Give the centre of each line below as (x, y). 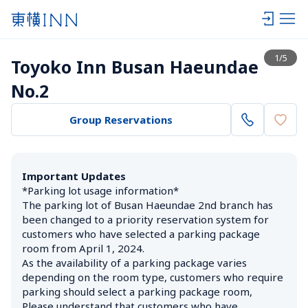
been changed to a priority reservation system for (147, 219)
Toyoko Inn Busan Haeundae (137, 67)
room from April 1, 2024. (83, 248)
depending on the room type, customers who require (154, 277)
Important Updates (74, 176)
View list (271, 22)
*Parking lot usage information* (100, 190)
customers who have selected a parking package (142, 234)
